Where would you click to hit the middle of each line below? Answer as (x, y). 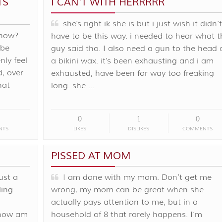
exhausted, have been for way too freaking (132, 73)
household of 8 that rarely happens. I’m (126, 214)
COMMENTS (198, 128)
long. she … (73, 85)
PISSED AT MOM (91, 156)
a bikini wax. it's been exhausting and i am (132, 61)
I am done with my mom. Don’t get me (135, 177)
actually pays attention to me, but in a (124, 202)
